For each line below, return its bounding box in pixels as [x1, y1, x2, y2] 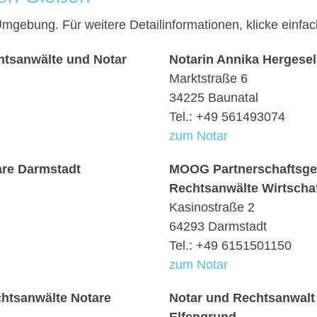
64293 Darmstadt [169, 219, 267, 234]
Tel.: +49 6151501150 [169, 238, 292, 253]
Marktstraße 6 [169, 71, 248, 86]
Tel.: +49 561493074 [169, 110, 285, 124]
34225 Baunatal [169, 91, 258, 105]
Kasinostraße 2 [169, 200, 255, 214]
